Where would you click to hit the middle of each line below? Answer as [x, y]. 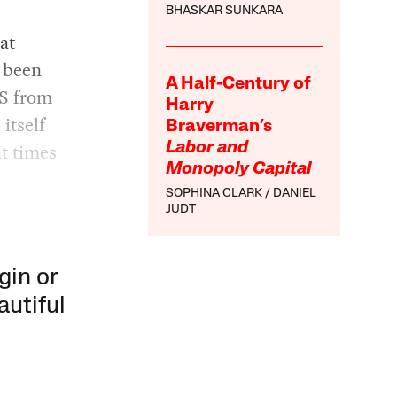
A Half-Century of [239, 85]
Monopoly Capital [239, 170]
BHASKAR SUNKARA [225, 12]
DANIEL [295, 194]
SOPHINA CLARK [214, 194]
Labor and [207, 148]
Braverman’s [219, 127]
